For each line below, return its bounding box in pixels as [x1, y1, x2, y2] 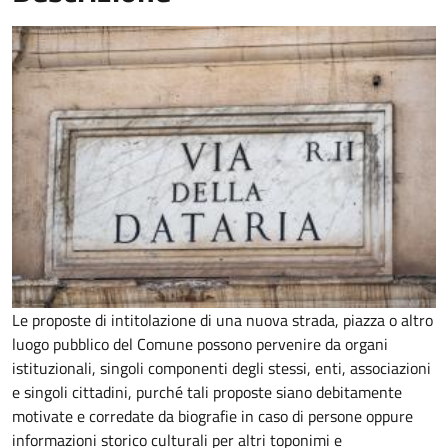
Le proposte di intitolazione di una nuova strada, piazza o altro [12, 308, 433, 333]
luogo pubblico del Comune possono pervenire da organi [12, 332, 388, 357]
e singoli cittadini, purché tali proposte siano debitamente [12, 380, 402, 405]
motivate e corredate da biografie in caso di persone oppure [12, 404, 413, 429]
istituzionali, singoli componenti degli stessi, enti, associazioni [12, 356, 431, 381]
